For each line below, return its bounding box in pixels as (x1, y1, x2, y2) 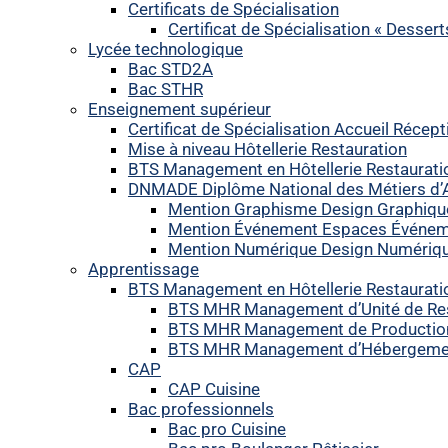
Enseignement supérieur (88, 99, 271, 119)
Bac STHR (128, 79, 203, 99)
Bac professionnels (128, 399, 274, 419)
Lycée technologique (88, 39, 243, 59)
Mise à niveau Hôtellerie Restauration (128, 139, 407, 159)
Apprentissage (88, 259, 199, 279)
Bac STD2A (128, 59, 213, 79)
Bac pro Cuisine (168, 419, 286, 439)
